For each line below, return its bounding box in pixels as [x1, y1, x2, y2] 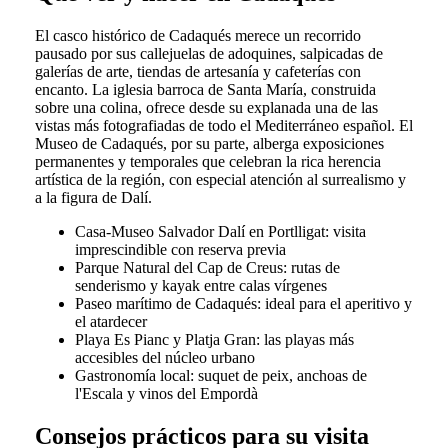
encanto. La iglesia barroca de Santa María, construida [34, 80, 376, 98]
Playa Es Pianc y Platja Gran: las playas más [74, 330, 354, 348]
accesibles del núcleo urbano [74, 348, 255, 366]
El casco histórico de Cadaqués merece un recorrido [34, 26, 361, 44]
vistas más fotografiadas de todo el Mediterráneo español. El [34, 116, 413, 134]
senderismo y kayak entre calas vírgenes [74, 276, 327, 294]
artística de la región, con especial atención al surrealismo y [34, 170, 406, 188]
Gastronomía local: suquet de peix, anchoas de [74, 366, 367, 384]
